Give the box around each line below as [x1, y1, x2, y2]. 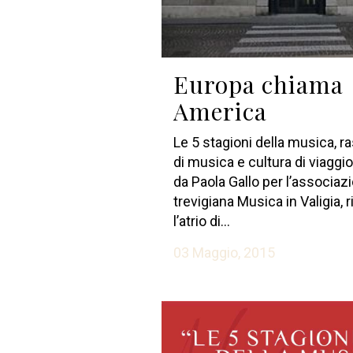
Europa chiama [173, 68, 344, 100]
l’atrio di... [173, 212, 230, 229]
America [173, 95, 267, 127]
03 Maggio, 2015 [173, 243, 275, 261]
